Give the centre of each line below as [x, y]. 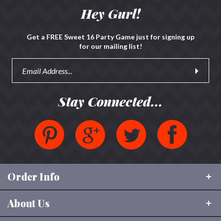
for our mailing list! [110, 81]
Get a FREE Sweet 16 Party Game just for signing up [110, 71]
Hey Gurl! [110, 48]
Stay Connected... [110, 136]
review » [20, 11]
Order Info [34, 211]
